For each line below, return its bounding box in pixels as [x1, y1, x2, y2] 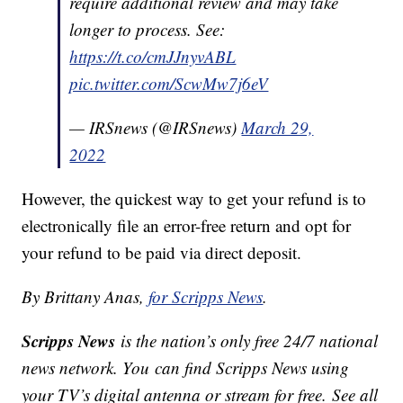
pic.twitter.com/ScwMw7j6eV [69, 72, 269, 95]
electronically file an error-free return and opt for [22, 214, 352, 237]
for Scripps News [148, 285, 264, 309]
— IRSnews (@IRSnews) [69, 116, 242, 139]
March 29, [241, 116, 314, 139]
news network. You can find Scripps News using [22, 356, 350, 380]
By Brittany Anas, [22, 285, 149, 309]
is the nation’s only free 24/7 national [115, 329, 379, 353]
